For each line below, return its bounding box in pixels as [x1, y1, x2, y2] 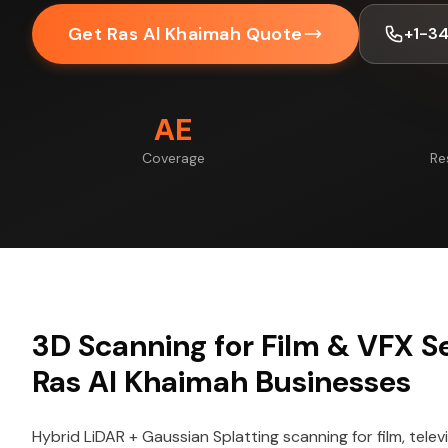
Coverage [141, 149, 205, 167]
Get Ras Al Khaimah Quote [68, 22, 303, 46]
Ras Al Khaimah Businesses [32, 362, 411, 401]
